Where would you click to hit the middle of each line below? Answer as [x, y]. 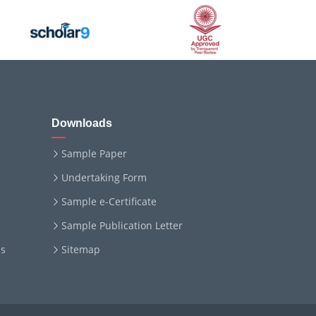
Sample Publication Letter [122, 225]
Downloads [82, 123]
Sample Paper [94, 153]
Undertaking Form [104, 177]
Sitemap [81, 249]
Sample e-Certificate [109, 201]
